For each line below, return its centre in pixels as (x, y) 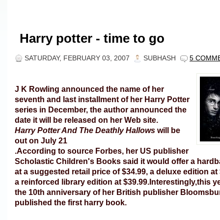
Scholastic (35, 161)
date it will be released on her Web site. (86, 120)
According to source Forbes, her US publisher (103, 151)
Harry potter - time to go (92, 38)
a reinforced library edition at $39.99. (82, 182)
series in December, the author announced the (101, 110)
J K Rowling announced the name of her (89, 89)
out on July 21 (41, 140)
